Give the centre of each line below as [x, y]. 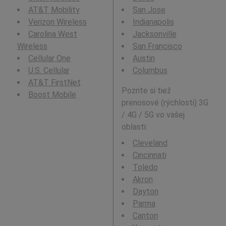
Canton [145, 216]
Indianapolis [153, 22]
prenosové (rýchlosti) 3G [165, 103]
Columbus [150, 71]
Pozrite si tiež [146, 91]
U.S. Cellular [49, 71]
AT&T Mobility [54, 10]
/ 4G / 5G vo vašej [153, 115]
